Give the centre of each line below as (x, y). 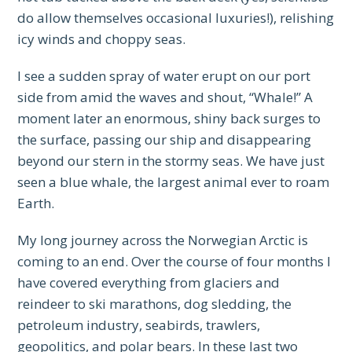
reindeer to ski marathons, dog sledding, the (155, 304)
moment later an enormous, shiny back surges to (169, 119)
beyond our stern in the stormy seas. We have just (171, 161)
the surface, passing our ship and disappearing (165, 140)
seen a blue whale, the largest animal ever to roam (174, 182)
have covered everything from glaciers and (149, 283)
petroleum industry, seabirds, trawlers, (139, 325)
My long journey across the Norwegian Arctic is (163, 240)
